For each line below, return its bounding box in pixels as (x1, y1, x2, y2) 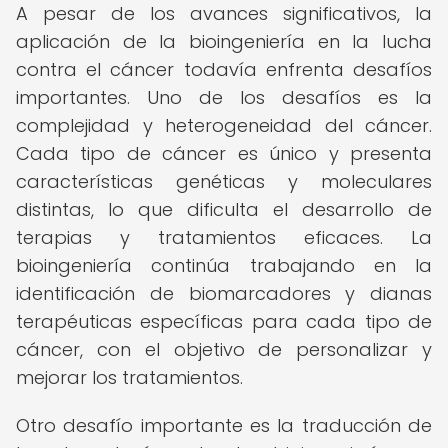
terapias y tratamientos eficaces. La (16, 225, 432, 250)
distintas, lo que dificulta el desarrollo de (16, 197, 432, 222)
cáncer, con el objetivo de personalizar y (16, 337, 432, 362)
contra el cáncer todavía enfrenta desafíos (16, 57, 432, 82)
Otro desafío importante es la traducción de (16, 413, 432, 438)
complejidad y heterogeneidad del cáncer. (16, 113, 432, 138)
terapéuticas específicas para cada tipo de (16, 309, 432, 334)
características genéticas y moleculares (16, 169, 432, 194)
